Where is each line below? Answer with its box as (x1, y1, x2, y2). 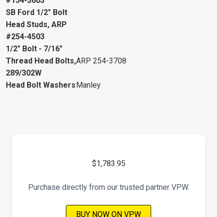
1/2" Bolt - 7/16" (6, 44, 62, 53)
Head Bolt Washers (6, 80, 76, 90)
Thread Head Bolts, (6, 56, 76, 65)
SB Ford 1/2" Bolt (6, 7, 67, 17)
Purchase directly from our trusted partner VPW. (28, 182, 189, 192)
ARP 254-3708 (76, 56, 126, 65)
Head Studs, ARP (6, 19, 67, 29)
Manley (76, 80, 101, 90)
